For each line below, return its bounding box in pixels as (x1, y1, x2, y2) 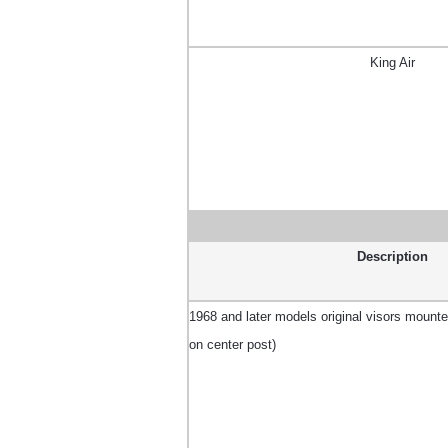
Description (357, 249, 428, 264)
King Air (370, 55, 415, 70)
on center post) (189, 337, 276, 352)
